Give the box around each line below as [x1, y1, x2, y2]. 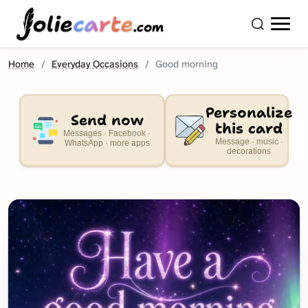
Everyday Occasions [52, 58, 139, 71]
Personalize [206, 102, 292, 122]
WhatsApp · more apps [64, 139, 150, 147]
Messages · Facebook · [63, 129, 151, 137]
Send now [70, 111, 144, 130]
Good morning [155, 58, 219, 71]
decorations [227, 146, 271, 155]
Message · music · [214, 137, 283, 146]
